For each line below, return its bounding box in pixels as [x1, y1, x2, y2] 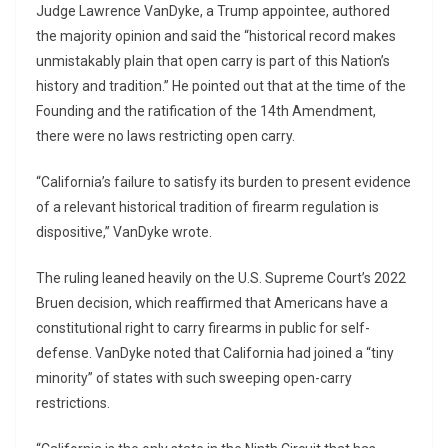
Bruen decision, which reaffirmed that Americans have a [36, 294, 388, 311]
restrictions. [36, 394, 110, 411]
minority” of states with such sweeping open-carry [36, 369, 352, 386]
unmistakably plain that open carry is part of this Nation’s [36, 52, 390, 69]
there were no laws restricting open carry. [36, 127, 295, 144]
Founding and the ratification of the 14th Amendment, [36, 102, 376, 119]
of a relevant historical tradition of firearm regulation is [36, 198, 379, 215]
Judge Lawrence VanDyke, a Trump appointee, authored [36, 2, 390, 19]
